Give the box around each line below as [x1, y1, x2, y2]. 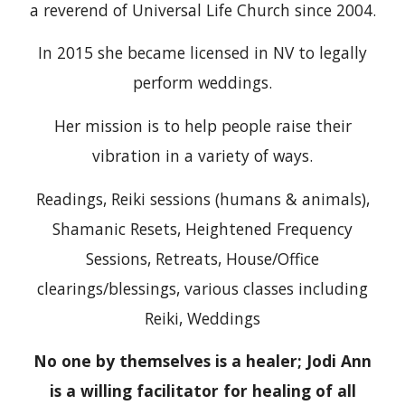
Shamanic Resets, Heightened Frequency [52, 217, 353, 240]
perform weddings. [133, 71, 272, 94]
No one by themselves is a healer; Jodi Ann [33, 350, 372, 372]
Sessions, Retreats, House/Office [86, 247, 319, 269]
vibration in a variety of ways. [92, 145, 313, 166]
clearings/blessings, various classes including [37, 277, 368, 299]
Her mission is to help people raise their [53, 115, 352, 137]
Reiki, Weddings [145, 306, 260, 329]
